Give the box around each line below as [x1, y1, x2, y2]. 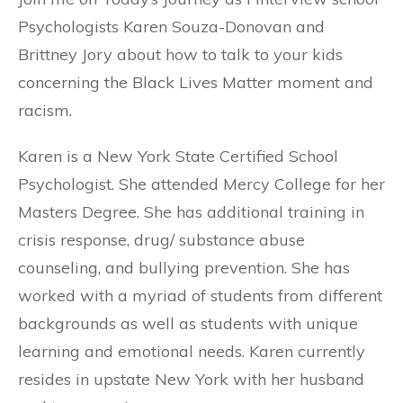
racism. [18, 99, 72, 121]
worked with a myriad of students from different [18, 284, 382, 306]
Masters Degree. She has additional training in [18, 201, 364, 222]
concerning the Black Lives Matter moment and [18, 71, 373, 93]
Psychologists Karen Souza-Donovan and [18, 15, 325, 37]
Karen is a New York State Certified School [18, 145, 338, 166]
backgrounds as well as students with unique [18, 312, 358, 334]
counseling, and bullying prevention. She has [18, 256, 350, 278]
